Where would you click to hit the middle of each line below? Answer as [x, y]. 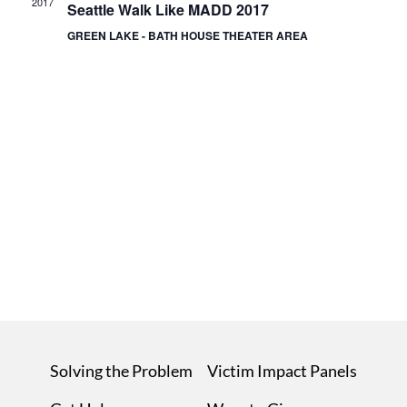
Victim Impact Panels [282, 371]
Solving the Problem [121, 371]
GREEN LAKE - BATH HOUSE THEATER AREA [187, 36]
